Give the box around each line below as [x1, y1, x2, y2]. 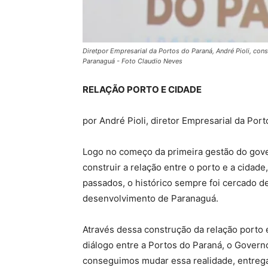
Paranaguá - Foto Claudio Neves [83, 56, 182, 65]
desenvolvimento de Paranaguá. [83, 192, 218, 204]
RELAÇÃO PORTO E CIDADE [83, 83, 202, 95]
